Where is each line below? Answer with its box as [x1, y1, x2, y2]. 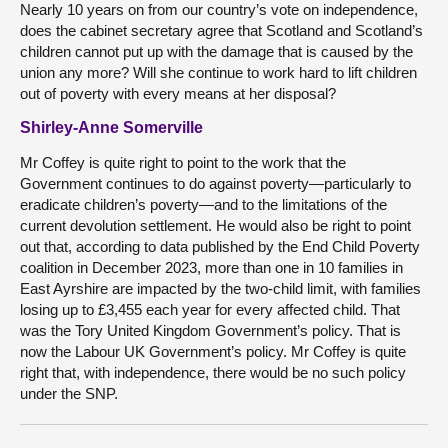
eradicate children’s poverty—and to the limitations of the [20, 196, 387, 213]
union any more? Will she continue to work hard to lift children [20, 64, 417, 81]
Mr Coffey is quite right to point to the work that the [20, 154, 346, 171]
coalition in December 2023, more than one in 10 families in [20, 259, 403, 276]
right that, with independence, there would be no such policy [20, 364, 406, 381]
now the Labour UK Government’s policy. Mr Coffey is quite [20, 343, 406, 360]
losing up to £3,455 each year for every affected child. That [20, 301, 400, 318]
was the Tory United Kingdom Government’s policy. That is [20, 322, 401, 339]
